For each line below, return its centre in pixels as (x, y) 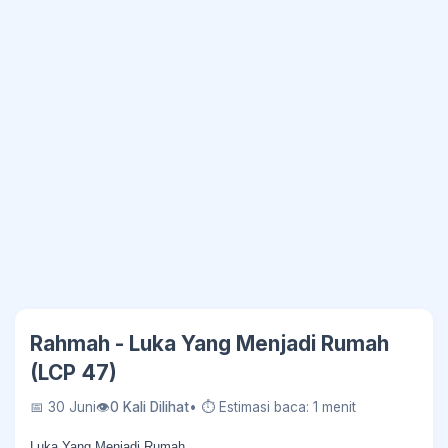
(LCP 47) (73, 372)
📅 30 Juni (63, 407)
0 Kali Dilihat (149, 407)
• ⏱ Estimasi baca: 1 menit (272, 407)
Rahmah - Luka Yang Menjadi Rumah (209, 343)
